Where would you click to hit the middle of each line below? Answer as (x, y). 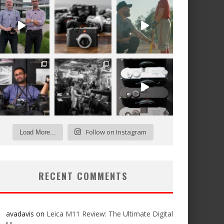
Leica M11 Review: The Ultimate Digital (110, 213)
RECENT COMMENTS (83, 176)
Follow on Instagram (116, 132)
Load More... (37, 132)
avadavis (20, 213)
